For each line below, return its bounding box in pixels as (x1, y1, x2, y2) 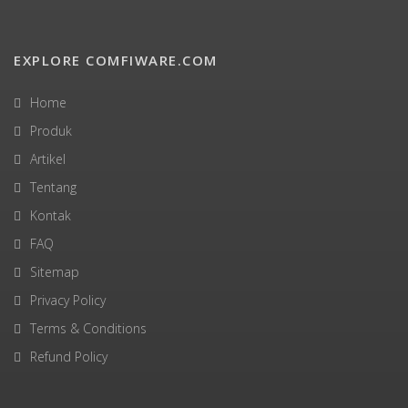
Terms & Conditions (30, 320, 147, 338)
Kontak (30, 207, 71, 225)
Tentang (30, 178, 76, 197)
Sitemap (30, 263, 79, 281)
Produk (30, 122, 72, 140)
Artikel (30, 150, 66, 168)
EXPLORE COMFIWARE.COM (14, 51, 218, 70)
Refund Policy (30, 348, 107, 366)
